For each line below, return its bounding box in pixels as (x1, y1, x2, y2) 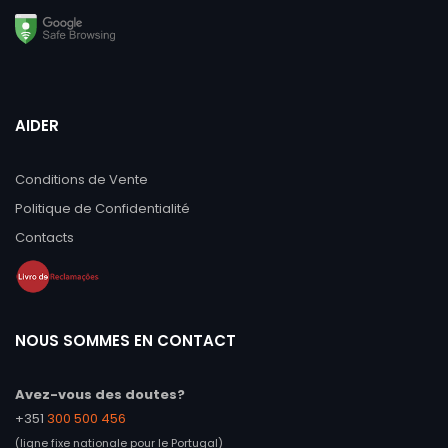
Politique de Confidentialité (15, 199, 190, 219)
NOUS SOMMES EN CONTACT (15, 330, 236, 352)
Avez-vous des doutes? (15, 385, 185, 405)
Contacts (15, 228, 74, 248)
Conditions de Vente (15, 170, 148, 190)
